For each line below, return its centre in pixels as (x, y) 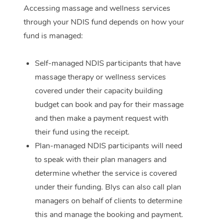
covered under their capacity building (99, 91)
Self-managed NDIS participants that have (108, 64)
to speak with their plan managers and (101, 160)
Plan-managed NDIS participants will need (109, 146)
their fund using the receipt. (82, 132)
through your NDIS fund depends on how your (104, 22)
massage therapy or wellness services (100, 77)
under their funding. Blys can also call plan (108, 187)
